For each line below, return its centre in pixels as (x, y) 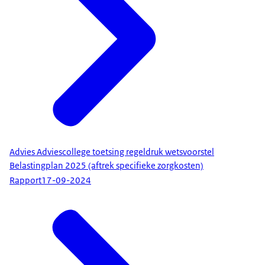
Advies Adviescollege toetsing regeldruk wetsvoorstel (112, 152)
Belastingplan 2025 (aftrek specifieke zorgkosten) (106, 166)
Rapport (25, 180)
